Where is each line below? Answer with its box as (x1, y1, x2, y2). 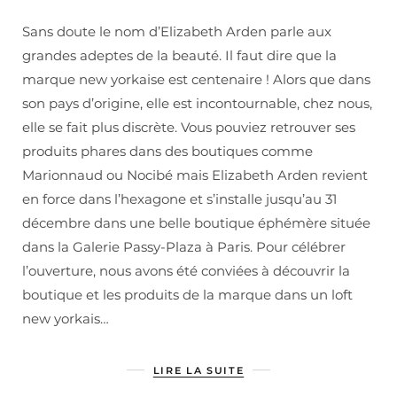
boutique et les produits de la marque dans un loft (22, 286, 353, 304)
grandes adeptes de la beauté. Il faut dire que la (22, 47, 337, 65)
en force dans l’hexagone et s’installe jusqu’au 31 (22, 191, 337, 208)
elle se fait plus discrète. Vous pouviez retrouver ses (22, 119, 355, 136)
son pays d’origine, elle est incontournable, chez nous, (22, 95, 372, 113)
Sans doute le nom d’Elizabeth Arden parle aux (22, 23, 331, 41)
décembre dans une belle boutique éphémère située (22, 214, 370, 232)
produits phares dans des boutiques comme (22, 143, 313, 160)
